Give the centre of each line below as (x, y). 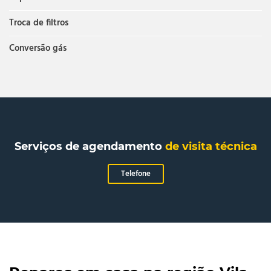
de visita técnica (211, 146)
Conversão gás (38, 48)
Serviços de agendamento (90, 146)
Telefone (135, 174)
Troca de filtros (39, 23)
